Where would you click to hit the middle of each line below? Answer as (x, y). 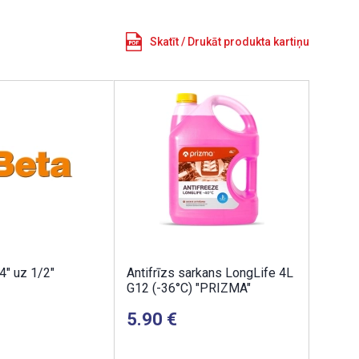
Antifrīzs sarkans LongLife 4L (210, 273)
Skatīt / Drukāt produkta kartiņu (230, 42)
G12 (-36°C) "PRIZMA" (189, 288)
